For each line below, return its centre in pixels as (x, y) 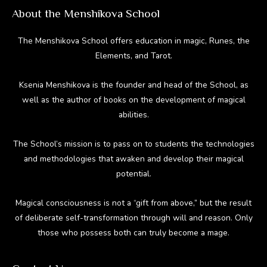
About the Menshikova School (86, 13)
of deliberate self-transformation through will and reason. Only (133, 218)
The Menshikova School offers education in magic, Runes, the (133, 41)
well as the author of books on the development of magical (133, 100)
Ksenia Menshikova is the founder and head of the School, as (133, 85)
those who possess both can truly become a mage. (133, 232)
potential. (133, 173)
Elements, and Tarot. (133, 56)
